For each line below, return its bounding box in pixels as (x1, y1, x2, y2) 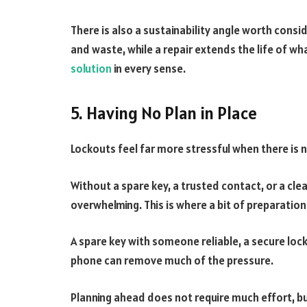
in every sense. (112, 60, 186, 76)
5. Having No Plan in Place (71, 102, 257, 125)
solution (71, 60, 112, 76)
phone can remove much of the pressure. (71, 253, 273, 269)
